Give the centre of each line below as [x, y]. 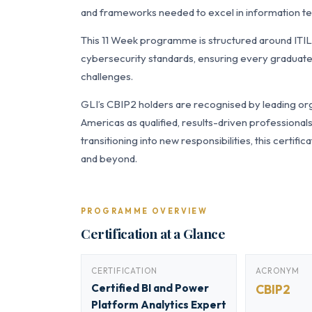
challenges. [107, 76]
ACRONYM [278, 271]
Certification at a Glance [153, 233]
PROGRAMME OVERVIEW [145, 211]
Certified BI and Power [150, 288]
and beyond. [109, 158]
